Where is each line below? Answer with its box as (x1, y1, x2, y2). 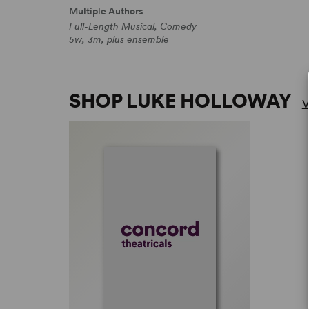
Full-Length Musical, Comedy (69, 20, 197, 32)
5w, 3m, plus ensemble (69, 33, 170, 45)
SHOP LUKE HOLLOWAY (69, 89, 292, 113)
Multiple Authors (69, 5, 144, 17)
